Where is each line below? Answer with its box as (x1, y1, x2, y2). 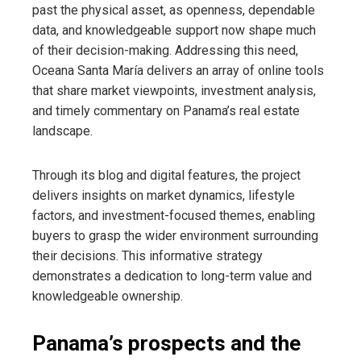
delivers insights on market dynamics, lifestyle (32, 188, 295, 204)
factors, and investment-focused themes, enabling (32, 208, 315, 224)
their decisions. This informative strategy (32, 248, 263, 264)
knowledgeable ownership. (32, 288, 183, 305)
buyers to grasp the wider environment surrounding (32, 228, 318, 244)
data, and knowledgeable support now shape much (32, 23, 316, 39)
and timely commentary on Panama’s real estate (32, 103, 300, 119)
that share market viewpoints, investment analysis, (32, 83, 316, 99)
